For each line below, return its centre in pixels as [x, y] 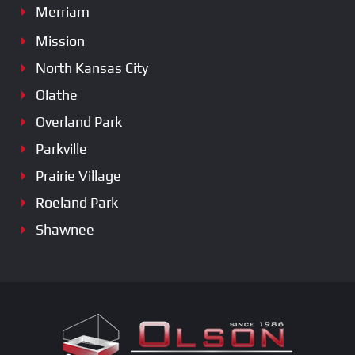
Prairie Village [78, 175]
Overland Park [79, 121]
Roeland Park [77, 202]
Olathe [57, 94]
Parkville [61, 148]
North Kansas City [92, 67]
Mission [60, 40]
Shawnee [65, 229]
